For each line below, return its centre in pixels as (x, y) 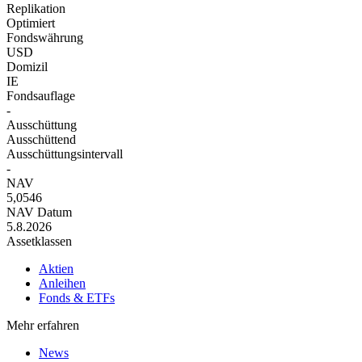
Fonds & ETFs (77, 298)
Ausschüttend (41, 140)
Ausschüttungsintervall (65, 154)
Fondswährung (45, 38)
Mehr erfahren (43, 326)
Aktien (56, 269)
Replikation (36, 9)
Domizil (27, 67)
